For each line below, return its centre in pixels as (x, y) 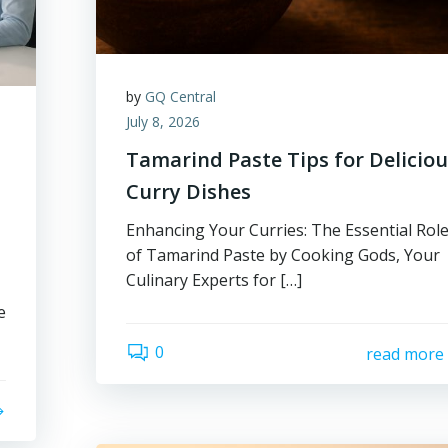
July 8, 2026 (163, 121)
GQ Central (181, 96)
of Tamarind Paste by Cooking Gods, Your (283, 255)
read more (404, 353)
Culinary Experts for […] (214, 280)
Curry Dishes (189, 191)
